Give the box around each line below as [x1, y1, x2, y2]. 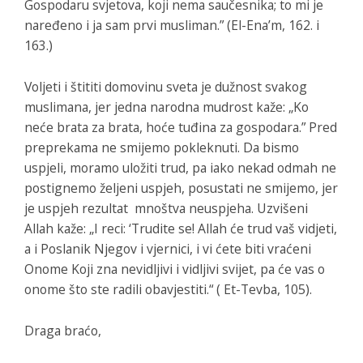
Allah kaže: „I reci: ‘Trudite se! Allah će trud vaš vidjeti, [24, 219, 337, 237]
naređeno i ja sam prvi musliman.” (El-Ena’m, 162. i [24, 15, 319, 34]
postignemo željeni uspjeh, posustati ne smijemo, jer [24, 178, 338, 197]
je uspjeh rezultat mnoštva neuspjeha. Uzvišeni [24, 199, 308, 217]
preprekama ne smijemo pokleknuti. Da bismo [24, 138, 299, 156]
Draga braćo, [24, 321, 101, 340]
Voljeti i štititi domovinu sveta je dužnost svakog [24, 77, 307, 96]
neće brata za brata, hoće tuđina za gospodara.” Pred [24, 117, 337, 136]
